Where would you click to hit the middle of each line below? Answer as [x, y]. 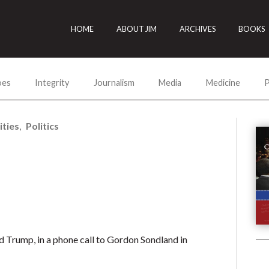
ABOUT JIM [137, 29]
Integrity [52, 82]
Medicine [223, 82]
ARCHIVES [198, 29]
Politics [43, 126]
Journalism [114, 82]
